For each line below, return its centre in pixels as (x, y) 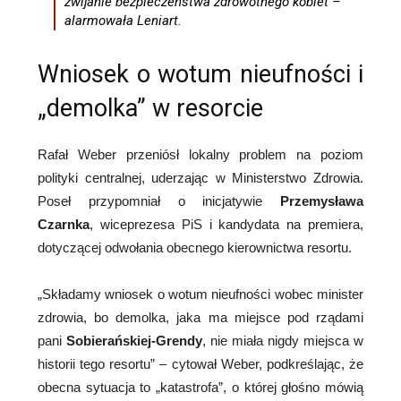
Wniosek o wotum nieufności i (200, 75)
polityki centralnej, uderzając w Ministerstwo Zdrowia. (200, 178)
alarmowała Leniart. (124, 21)
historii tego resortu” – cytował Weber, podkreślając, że (200, 364)
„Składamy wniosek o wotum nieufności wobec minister (200, 294)
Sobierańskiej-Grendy (134, 341)
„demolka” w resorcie (150, 109)
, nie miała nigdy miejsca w (283, 341)
